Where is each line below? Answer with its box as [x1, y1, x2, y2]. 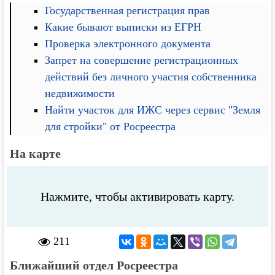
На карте [10, 147, 61, 160]
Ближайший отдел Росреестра [10, 258, 179, 272]
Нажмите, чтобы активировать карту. [41, 190, 234, 203]
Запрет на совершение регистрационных [45, 54, 239, 66]
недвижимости [45, 87, 115, 99]
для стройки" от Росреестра [45, 120, 176, 133]
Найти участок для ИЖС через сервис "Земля [45, 104, 261, 116]
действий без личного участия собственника [45, 71, 257, 83]
